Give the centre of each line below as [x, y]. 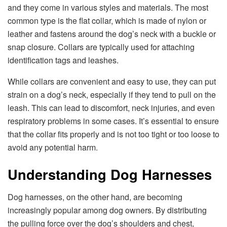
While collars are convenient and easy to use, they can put [112, 81]
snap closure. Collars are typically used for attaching [101, 47]
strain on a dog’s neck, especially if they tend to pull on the [112, 94]
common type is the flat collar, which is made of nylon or [107, 20]
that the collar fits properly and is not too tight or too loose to [113, 134]
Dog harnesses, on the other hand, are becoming [95, 197]
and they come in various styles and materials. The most [108, 7]
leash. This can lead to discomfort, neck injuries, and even [111, 107]
